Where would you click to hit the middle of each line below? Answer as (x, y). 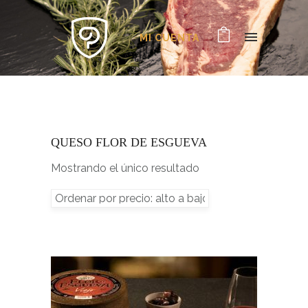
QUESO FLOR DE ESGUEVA (129, 142)
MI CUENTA (169, 38)
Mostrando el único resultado (125, 168)
